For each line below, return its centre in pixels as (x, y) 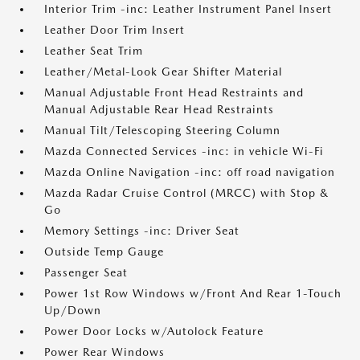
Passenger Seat (86, 272)
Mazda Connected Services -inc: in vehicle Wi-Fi (184, 151)
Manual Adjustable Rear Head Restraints (159, 109)
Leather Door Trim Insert (115, 30)
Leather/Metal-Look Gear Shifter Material (163, 72)
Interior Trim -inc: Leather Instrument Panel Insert (188, 9)
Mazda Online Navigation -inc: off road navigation (190, 172)
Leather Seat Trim (94, 51)
